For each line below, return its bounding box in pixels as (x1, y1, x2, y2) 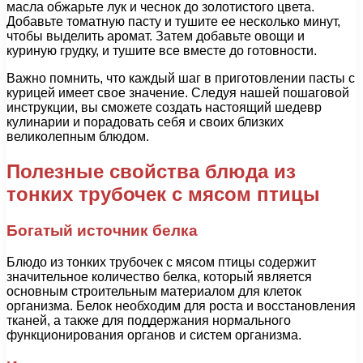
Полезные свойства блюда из (6, 160, 296, 183)
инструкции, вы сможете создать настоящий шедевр (6, 100, 322, 115)
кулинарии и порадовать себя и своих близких (6, 115, 284, 130)
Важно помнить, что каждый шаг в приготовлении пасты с (6, 71, 355, 86)
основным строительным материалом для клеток (6, 284, 301, 298)
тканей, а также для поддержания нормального (6, 313, 291, 327)
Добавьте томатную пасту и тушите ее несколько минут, (6, 15, 340, 29)
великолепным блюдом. (6, 130, 149, 144)
